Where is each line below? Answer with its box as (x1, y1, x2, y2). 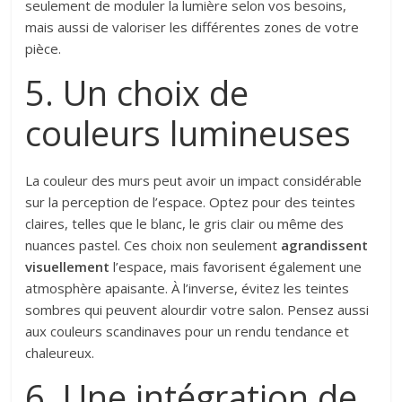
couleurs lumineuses (25, 109, 352, 156)
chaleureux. (25, 343, 95, 362)
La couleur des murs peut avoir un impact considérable (25, 170, 363, 189)
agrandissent (281, 235, 369, 254)
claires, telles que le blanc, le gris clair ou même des (25, 214, 345, 232)
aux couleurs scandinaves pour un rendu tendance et (25, 321, 350, 340)
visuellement (25, 257, 110, 275)
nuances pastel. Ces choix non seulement (25, 235, 282, 254)
